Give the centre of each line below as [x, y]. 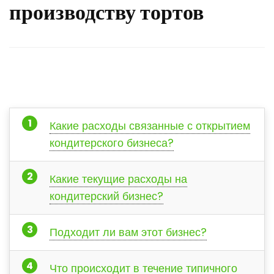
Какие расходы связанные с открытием [150, 126]
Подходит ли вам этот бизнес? [128, 232]
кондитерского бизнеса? [112, 143]
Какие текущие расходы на [118, 179]
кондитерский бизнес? [106, 196]
